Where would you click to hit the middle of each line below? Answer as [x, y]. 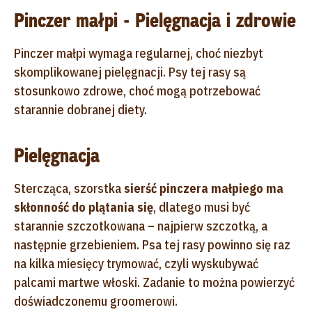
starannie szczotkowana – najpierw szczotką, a [141, 226]
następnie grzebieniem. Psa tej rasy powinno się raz [152, 244]
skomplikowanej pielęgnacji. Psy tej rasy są [130, 72]
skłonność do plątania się [84, 207]
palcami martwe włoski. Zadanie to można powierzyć [154, 282]
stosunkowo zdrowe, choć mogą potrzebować [137, 91]
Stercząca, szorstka [69, 188]
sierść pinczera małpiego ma [204, 188]
